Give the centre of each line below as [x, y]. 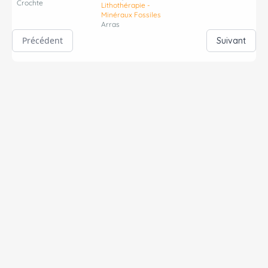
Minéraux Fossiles [131, 15]
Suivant [231, 41]
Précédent [42, 41]
